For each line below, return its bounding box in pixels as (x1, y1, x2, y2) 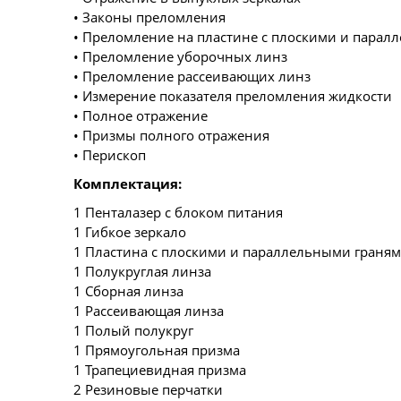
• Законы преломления (73, 7, 226, 26)
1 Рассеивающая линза (73, 301, 224, 320)
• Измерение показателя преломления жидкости (73, 86, 392, 105)
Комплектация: (73, 174, 182, 192)
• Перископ (73, 145, 146, 164)
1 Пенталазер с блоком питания (73, 202, 283, 221)
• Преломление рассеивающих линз (73, 66, 311, 85)
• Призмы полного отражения (73, 125, 269, 144)
